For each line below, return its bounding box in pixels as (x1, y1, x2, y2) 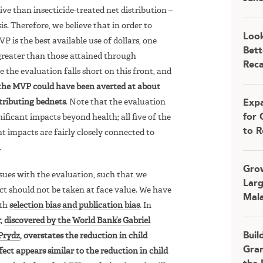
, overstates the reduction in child (20, 231, 147, 240)
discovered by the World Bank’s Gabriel (4, 216, 150, 225)
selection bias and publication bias (9, 201, 140, 210)
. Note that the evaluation (66, 97, 166, 106)
